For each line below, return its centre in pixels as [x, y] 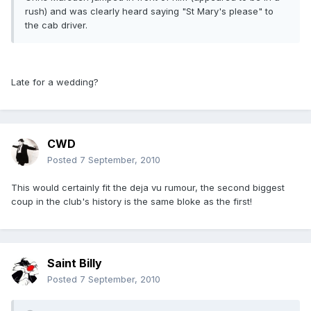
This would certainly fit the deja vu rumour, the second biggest [148, 188]
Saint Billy [75, 263]
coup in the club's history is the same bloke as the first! [132, 202]
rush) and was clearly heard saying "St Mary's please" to [149, 11]
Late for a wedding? [55, 82]
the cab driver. [56, 25]
